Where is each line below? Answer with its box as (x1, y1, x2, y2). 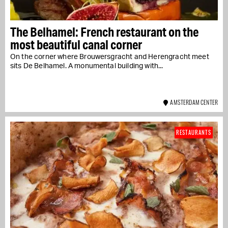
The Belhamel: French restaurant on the (10, 23, 198, 40)
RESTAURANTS (176, 128, 211, 136)
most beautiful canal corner (10, 36, 142, 52)
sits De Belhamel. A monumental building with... (10, 62, 163, 70)
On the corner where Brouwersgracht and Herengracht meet (10, 53, 209, 61)
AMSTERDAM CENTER (168, 97, 218, 106)
